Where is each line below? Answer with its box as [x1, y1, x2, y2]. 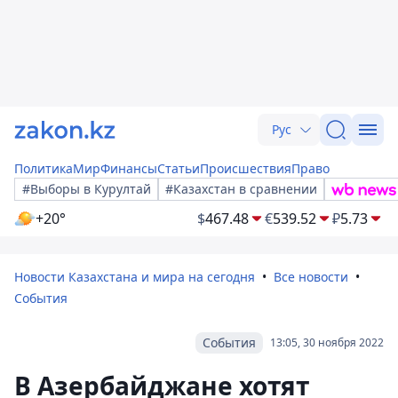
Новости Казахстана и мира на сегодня [14, 268, 255, 285]
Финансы [100, 160, 157, 177]
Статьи [157, 160, 200, 177]
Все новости [274, 268, 348, 285]
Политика [14, 160, 73, 177]
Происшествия [200, 160, 291, 177]
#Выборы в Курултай [22, 180, 151, 197]
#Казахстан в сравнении [165, 180, 317, 197]
